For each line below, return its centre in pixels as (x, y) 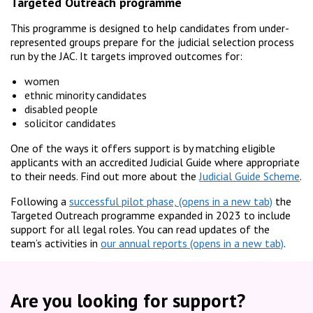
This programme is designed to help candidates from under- (150, 28)
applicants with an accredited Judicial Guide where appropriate (155, 162)
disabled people (61, 109)
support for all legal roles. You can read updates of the (140, 230)
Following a (40, 202)
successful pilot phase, (123, 202)
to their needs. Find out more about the (105, 176)
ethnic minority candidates (86, 95)
